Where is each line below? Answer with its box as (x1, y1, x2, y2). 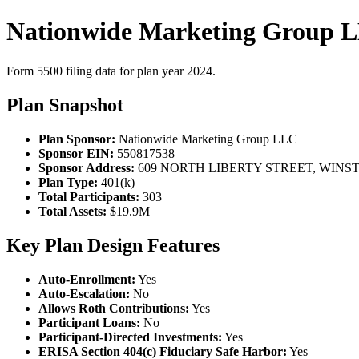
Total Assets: (38, 204, 107, 218)
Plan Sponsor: (38, 131, 115, 146)
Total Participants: (38, 189, 139, 204)
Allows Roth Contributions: (38, 301, 189, 315)
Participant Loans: (38, 315, 140, 329)
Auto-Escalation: (38, 286, 130, 301)
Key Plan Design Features (6, 234, 220, 256)
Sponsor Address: (38, 160, 135, 175)
